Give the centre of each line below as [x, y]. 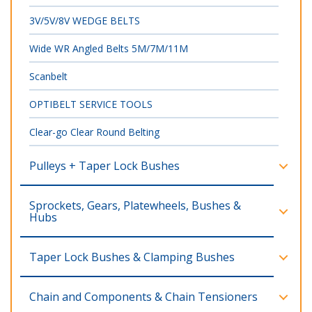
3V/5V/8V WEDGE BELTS [85, 21]
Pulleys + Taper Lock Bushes [104, 166]
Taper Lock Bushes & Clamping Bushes [132, 257]
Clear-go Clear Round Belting [94, 132]
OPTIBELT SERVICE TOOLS [91, 104]
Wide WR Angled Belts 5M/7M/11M [109, 48]
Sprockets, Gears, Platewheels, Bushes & [135, 205]
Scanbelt [48, 76]
